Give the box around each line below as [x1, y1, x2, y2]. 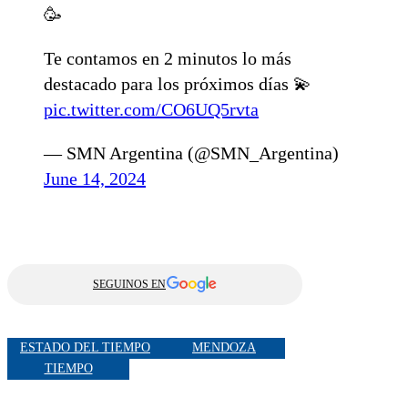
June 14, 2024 [44, 168, 146, 189]
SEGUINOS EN [93, 277, 166, 291]
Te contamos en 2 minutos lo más [44, 47, 291, 68]
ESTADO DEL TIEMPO [20, 341, 150, 355]
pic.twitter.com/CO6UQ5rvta [44, 98, 259, 119]
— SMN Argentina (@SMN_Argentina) [44, 142, 339, 163]
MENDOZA [192, 341, 256, 355]
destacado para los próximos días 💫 [44, 73, 311, 94]
